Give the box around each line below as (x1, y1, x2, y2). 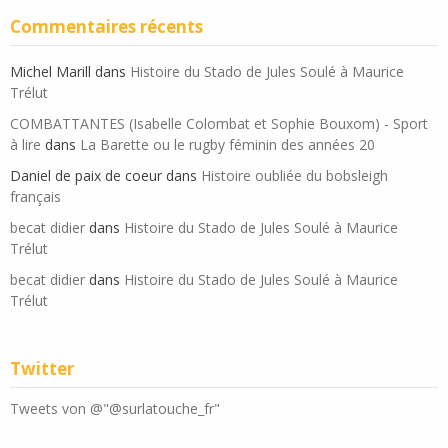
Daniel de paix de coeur (10, 166, 162, 186)
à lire (10, 135, 41, 155)
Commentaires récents (10, 15, 203, 39)
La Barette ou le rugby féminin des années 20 (80, 135, 375, 155)
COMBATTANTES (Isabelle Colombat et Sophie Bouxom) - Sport (10, 114, 428, 134)
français (10, 187, 61, 207)
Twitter (10, 357, 74, 381)
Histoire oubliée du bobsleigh (201, 166, 388, 186)
